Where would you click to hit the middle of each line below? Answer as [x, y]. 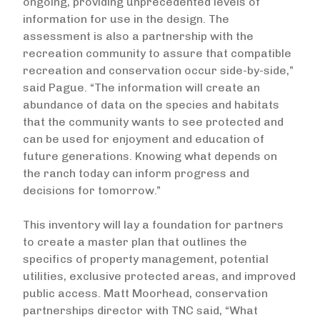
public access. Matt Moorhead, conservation [145, 293]
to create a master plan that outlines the [135, 242]
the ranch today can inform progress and [136, 173]
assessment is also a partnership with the [138, 36]
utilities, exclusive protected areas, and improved [159, 276]
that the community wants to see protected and [153, 122]
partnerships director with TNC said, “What [140, 310]
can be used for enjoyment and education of [144, 139]
